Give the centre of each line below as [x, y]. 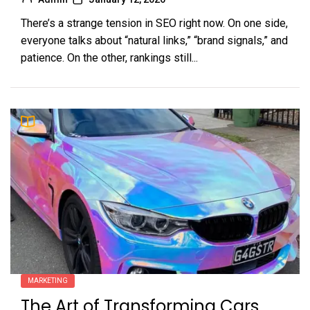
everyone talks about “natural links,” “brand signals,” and [154, 40]
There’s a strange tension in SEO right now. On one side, [154, 23]
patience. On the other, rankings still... [109, 57]
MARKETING [48, 280]
